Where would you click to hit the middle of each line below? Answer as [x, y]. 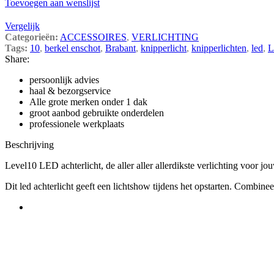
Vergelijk [22, 26]
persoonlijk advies [64, 80]
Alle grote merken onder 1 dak [88, 102]
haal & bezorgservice [70, 91]
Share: [17, 59]
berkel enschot [72, 48]
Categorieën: [31, 37]
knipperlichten [219, 48]
